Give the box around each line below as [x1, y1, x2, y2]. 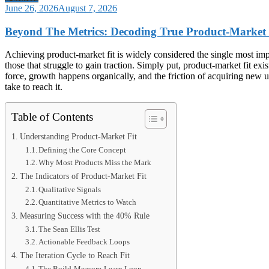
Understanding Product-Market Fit [19, 131, 137, 142]
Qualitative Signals [38, 185, 101, 195]
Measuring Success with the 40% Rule [19, 211, 150, 221]
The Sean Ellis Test [38, 225, 101, 234]
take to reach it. [5, 82, 62, 92]
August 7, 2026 [58, 2, 117, 13]
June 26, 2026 [5, 2, 58, 13]
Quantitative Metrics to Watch [38, 198, 137, 207]
